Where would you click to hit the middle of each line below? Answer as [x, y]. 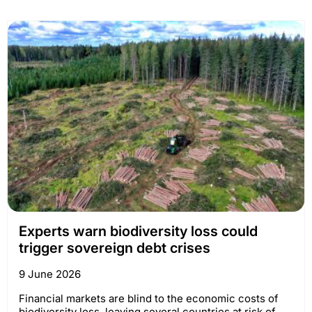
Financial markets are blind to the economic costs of [149, 299]
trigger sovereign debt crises [115, 248]
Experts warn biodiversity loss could [138, 232]
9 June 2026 [50, 274]
